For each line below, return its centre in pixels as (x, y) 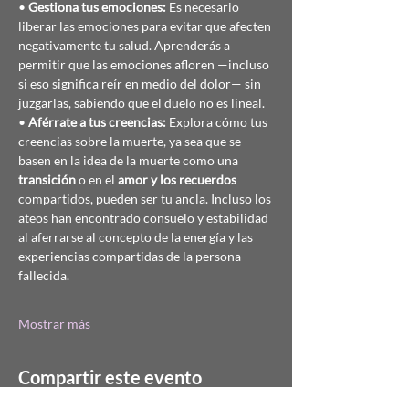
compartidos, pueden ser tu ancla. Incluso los (146, 199)
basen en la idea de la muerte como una (130, 160)
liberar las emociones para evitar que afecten (146, 26)
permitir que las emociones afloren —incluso (145, 64)
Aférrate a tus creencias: (97, 122)
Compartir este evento (110, 377)
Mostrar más (54, 324)
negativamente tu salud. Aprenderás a (126, 45)
